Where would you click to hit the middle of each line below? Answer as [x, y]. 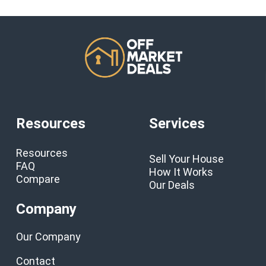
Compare [38, 179]
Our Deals [172, 185]
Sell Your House [187, 159]
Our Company [49, 237]
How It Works [181, 172]
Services [177, 124]
